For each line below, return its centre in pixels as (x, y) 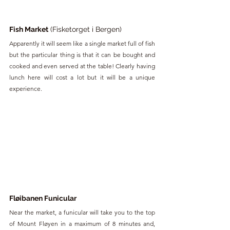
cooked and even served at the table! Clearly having (82, 66)
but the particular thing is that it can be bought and (82, 54)
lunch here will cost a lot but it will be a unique (82, 77)
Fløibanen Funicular (43, 198)
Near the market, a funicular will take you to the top (82, 213)
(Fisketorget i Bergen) (85, 29)
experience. (26, 88)
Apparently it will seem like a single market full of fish (82, 43)
